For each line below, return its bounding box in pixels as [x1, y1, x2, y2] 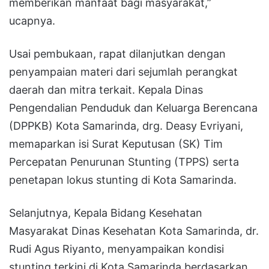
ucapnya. [9, 14, 55, 27]
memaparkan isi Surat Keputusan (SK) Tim [9, 137, 223, 150]
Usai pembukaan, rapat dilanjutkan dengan [9, 47, 226, 60]
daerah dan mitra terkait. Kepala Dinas [9, 83, 203, 96]
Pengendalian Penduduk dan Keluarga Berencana [9, 101, 258, 114]
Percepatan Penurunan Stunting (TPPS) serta [9, 155, 239, 168]
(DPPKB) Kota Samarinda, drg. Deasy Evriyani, [9, 119, 243, 132]
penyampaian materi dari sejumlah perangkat [9, 65, 238, 78]
